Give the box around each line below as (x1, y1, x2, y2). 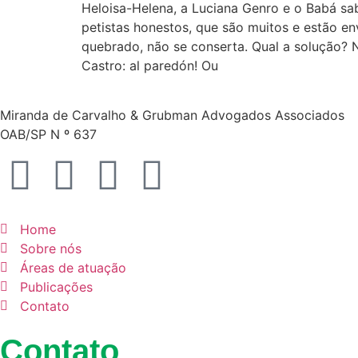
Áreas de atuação (20, 259, 126, 276)
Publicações (20, 278, 93, 295)
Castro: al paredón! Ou (82, 58, 218, 74)
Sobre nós (20, 240, 82, 257)
